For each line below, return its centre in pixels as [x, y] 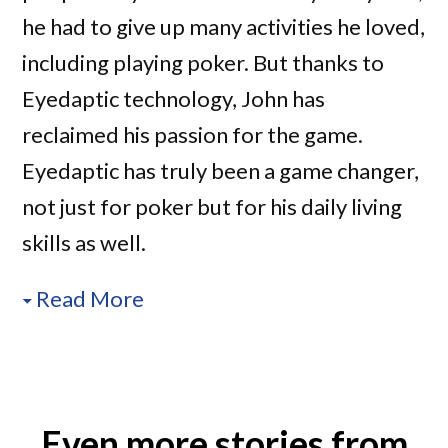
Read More [90, 299]
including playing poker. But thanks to [203, 63]
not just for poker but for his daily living [212, 207]
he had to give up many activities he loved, [224, 27]
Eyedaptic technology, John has [174, 99]
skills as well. [84, 243]
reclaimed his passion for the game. [193, 135]
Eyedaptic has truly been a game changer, [221, 171]
